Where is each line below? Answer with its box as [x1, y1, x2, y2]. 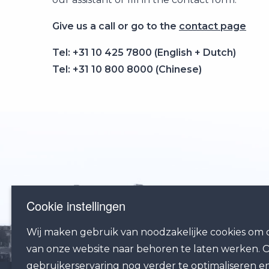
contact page [179, 20, 246, 32]
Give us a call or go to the [52, 20, 179, 32]
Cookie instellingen [26, 196, 126, 214]
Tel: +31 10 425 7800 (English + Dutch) [52, 47, 236, 58]
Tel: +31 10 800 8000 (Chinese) [52, 64, 202, 75]
